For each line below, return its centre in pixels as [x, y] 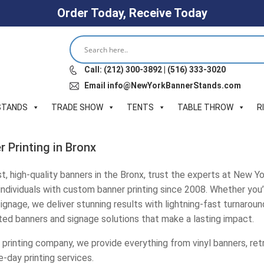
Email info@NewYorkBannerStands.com [162, 85]
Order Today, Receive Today [132, 13]
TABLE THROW [205, 107]
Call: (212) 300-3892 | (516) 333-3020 [155, 70]
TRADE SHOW [77, 107]
